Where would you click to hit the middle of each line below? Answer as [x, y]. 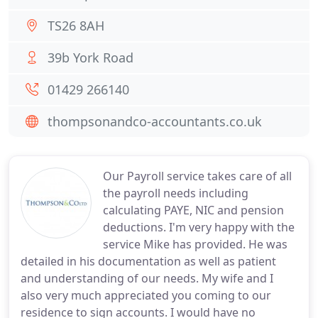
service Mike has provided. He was [195, 244]
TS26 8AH [76, 26]
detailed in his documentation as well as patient [148, 261]
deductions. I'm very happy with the [199, 227]
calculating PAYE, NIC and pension [193, 210]
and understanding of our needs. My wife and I [147, 278]
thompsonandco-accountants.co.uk [155, 121]
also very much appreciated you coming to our [146, 295]
